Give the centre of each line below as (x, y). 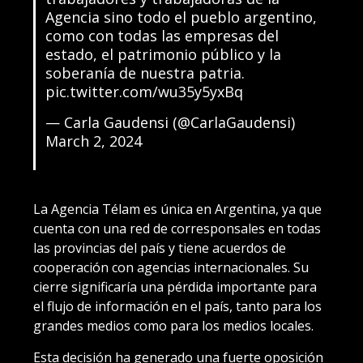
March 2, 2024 (93, 141)
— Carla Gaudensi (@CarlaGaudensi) (170, 122)
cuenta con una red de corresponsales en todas (177, 228)
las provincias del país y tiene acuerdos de (160, 248)
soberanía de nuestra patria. (145, 73)
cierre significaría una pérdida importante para (175, 286)
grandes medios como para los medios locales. (173, 325)
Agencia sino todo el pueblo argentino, (181, 17)
